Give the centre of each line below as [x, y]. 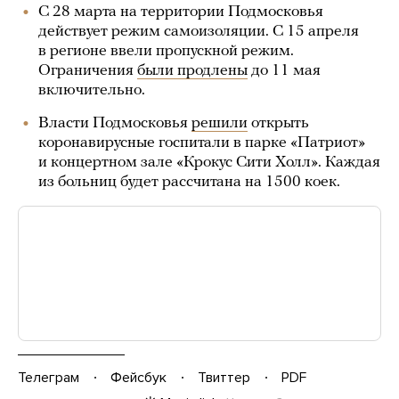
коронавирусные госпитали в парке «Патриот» [202, 143]
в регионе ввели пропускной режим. [166, 51]
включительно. [92, 90]
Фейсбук [138, 377]
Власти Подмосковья [115, 123]
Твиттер [224, 377]
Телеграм [49, 377]
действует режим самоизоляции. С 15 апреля [199, 32]
